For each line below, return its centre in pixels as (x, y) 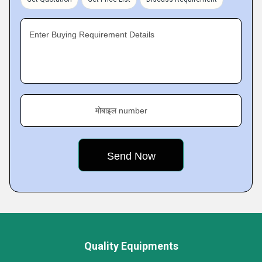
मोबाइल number (121, 111)
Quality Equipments (131, 246)
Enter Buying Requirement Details (92, 35)
